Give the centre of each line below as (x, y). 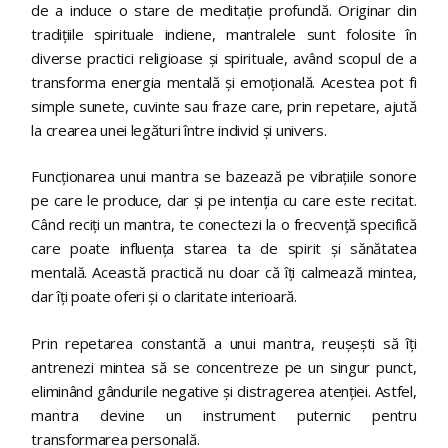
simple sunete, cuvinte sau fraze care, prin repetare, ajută (224, 105)
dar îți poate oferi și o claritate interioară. (164, 296)
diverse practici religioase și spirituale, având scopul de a (224, 57)
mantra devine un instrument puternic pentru (224, 414)
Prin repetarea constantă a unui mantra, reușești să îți (224, 342)
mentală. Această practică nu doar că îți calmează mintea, (224, 272)
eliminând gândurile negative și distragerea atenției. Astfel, (224, 390)
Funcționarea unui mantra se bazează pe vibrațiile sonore (224, 176)
